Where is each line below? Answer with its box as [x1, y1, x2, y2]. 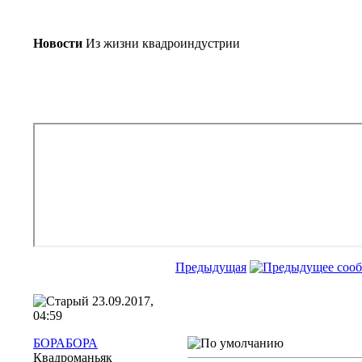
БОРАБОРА [33, 336, 98, 350]
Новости [33, 36, 82, 50]
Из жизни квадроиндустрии [86, 36, 240, 50]
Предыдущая [175, 260, 246, 274]
